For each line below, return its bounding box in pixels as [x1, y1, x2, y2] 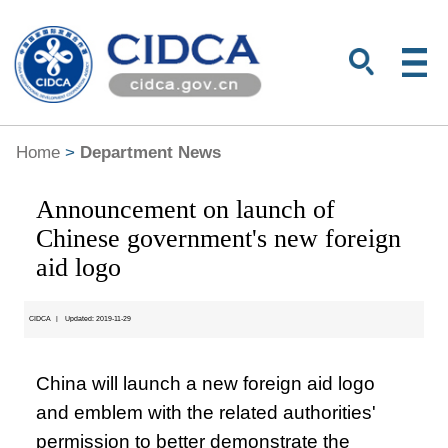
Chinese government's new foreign [36, 224, 402, 254]
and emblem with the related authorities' [36, 401, 377, 423]
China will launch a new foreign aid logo [36, 372, 376, 394]
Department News [79, 141, 221, 162]
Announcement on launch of [36, 195, 336, 225]
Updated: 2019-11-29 [64, 314, 131, 324]
